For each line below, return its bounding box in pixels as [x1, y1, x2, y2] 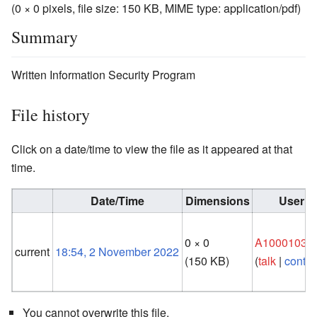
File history [11, 103, 90, 126]
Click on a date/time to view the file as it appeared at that [11, 140, 292, 157]
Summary [11, 25, 78, 48]
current [15, 243, 50, 260]
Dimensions [185, 192, 250, 209]
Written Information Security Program [11, 66, 195, 83]
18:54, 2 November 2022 [55, 243, 180, 260]
